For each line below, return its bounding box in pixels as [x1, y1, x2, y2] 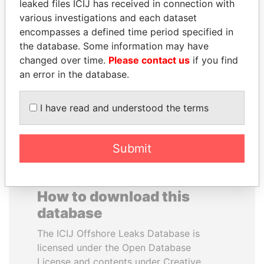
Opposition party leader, [24, 34, 117, 44]
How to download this [37, 188, 190, 205]
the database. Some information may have [19, 39, 209, 52]
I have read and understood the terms [37, 101, 209, 114]
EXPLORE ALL [100, 101, 164, 113]
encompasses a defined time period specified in [19, 25, 233, 38]
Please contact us [108, 54, 190, 66]
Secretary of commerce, [147, 48, 240, 58]
